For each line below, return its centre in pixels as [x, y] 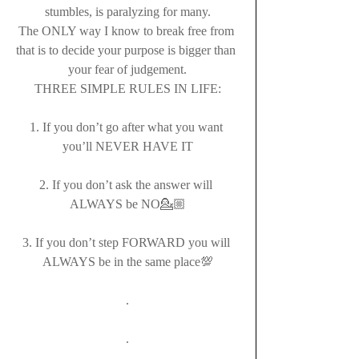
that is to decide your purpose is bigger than [127, 50]
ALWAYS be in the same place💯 [127, 262]
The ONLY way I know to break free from [127, 31]
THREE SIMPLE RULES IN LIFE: [127, 89]
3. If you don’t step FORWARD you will [127, 242]
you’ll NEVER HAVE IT [127, 146]
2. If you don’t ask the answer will [127, 185]
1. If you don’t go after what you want [127, 127]
